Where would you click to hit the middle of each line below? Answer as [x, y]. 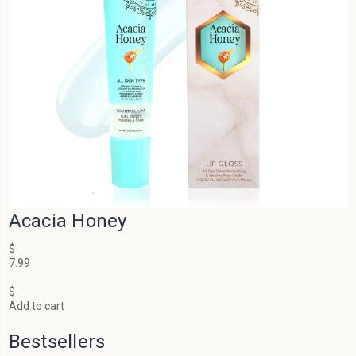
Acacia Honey [68, 221]
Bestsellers [57, 342]
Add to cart [36, 306]
